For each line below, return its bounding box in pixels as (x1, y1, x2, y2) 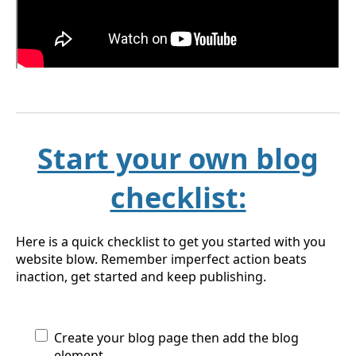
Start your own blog (37, 139, 319, 179)
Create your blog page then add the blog (54, 329, 299, 347)
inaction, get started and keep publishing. (16, 268, 266, 286)
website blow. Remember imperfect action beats (16, 250, 307, 269)
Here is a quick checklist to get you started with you (16, 233, 326, 251)
